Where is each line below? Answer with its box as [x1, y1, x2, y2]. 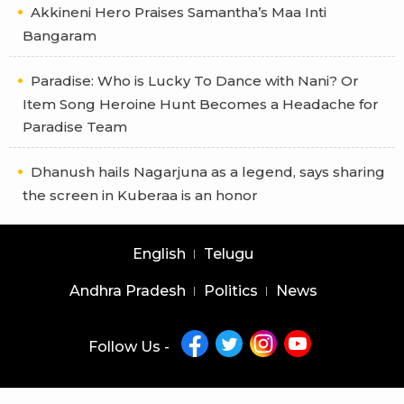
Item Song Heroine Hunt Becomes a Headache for [23, 96, 379, 114]
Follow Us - [88, 338, 170, 356]
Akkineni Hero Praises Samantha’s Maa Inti [31, 4, 326, 22]
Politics [203, 282, 258, 300]
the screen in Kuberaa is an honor [23, 187, 258, 205]
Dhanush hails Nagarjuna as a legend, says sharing [31, 163, 385, 181]
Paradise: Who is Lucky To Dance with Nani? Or [31, 72, 359, 90]
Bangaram [23, 27, 96, 45]
